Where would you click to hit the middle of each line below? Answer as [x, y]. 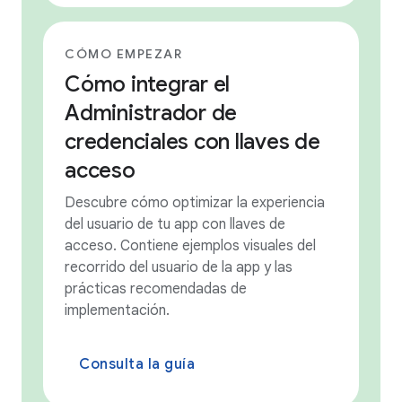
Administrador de [151, 113]
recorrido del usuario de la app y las [179, 267]
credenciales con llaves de [192, 141]
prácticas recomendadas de [156, 288]
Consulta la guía [137, 364]
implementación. [117, 310]
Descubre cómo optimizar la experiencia [195, 202]
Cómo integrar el [147, 84]
